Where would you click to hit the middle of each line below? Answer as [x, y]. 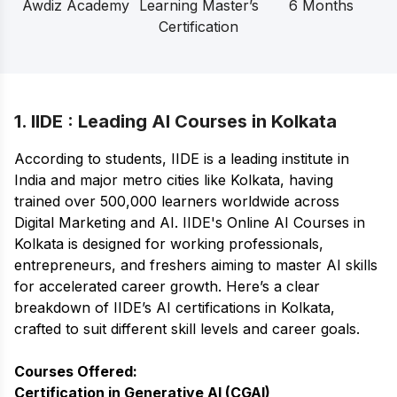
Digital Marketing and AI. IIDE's [121, 223]
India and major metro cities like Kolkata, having [174, 180]
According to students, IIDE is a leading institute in [182, 159]
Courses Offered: [76, 372]
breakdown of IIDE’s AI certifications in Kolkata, [175, 308]
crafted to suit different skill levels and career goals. [187, 329]
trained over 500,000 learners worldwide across [177, 202]
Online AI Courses [288, 223]
